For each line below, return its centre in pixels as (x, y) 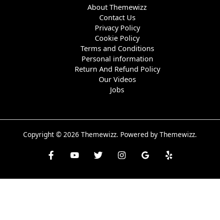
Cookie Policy (117, 38)
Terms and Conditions (117, 48)
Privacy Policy (117, 28)
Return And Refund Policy (117, 69)
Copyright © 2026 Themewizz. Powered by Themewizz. (110, 135)
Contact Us (117, 17)
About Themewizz (117, 7)
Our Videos (117, 79)
